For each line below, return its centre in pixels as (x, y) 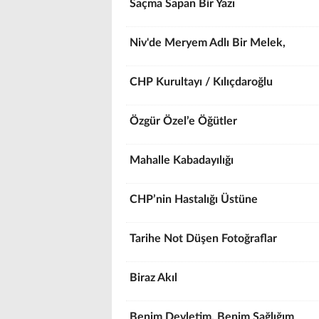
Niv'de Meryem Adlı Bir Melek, (208, 43)
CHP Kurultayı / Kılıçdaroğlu (203, 82)
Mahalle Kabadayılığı (183, 160)
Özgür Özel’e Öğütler (185, 121)
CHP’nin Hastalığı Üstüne (195, 199)
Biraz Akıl (155, 278)
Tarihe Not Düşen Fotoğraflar (206, 239)
